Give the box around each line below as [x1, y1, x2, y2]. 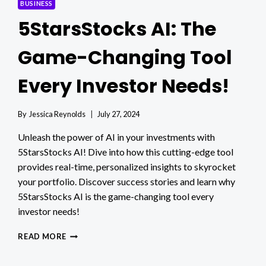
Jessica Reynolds [28, 109, 85, 119]
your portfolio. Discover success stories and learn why [18, 176, 236, 188]
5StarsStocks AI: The [18, 15, 217, 43]
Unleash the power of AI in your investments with [18, 131, 216, 143]
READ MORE [18, 232, 67, 242]
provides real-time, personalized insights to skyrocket [18, 161, 236, 173]
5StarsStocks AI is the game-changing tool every [18, 191, 214, 202]
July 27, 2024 [97, 109, 140, 119]
